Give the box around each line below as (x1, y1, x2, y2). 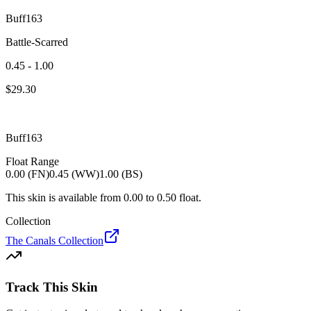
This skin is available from (6, 191, 121, 203)
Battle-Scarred (6, 35, 68, 48)
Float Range (6, 155, 59, 167)
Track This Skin (6, 279, 98, 294)
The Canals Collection (6, 234, 103, 246)
